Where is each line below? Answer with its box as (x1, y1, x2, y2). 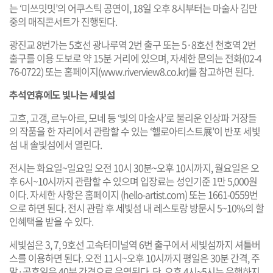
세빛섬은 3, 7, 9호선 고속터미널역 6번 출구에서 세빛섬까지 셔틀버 (9, 236, 260, 252)
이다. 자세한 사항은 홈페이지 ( (9, 186, 123, 202)
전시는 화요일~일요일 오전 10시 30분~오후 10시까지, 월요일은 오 (9, 160, 259, 175)
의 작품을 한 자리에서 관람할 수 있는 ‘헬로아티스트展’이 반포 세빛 (9, 123, 260, 138)
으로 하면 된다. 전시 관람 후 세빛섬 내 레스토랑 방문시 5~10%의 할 (9, 200, 264, 215)
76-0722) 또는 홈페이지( (9, 63, 101, 79)
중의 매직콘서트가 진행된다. (9, 13, 117, 29)
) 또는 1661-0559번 (185, 186, 258, 202)
